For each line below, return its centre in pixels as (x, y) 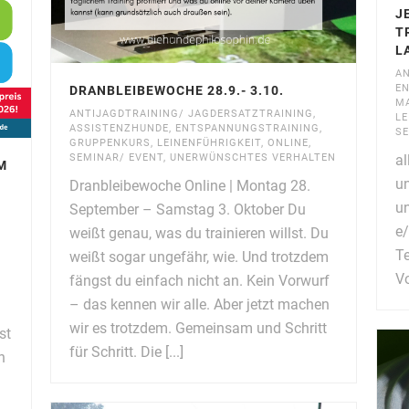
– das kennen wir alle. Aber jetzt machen (200, 304)
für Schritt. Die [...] (127, 351)
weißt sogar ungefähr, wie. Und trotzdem (199, 257)
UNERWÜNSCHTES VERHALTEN (253, 157)
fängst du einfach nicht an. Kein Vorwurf (200, 280)
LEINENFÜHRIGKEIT (210, 142)
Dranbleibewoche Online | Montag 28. (190, 185)
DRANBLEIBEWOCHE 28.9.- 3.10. (177, 90)
